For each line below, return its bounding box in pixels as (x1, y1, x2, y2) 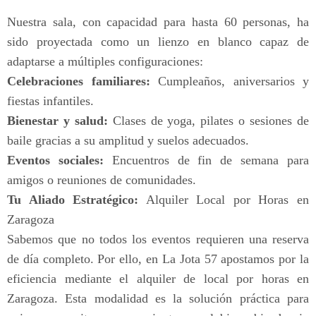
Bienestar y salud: (7, 114, 108, 128)
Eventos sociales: (7, 153, 104, 168)
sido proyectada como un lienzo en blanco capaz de (7, 35, 309, 49)
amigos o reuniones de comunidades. (7, 173, 196, 188)
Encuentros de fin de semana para (103, 153, 310, 168)
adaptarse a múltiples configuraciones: (7, 54, 203, 69)
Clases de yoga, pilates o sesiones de (107, 114, 310, 128)
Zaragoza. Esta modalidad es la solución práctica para (7, 291, 309, 306)
